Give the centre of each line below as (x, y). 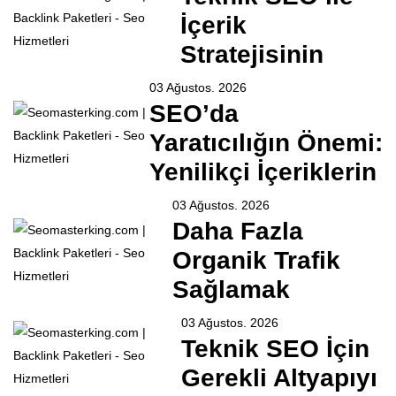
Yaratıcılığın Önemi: (266, 143)
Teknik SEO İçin (276, 349)
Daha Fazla (238, 232)
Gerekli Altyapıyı (280, 378)
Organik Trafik (257, 261)
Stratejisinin (251, 55)
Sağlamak (232, 290)
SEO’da (194, 114)
